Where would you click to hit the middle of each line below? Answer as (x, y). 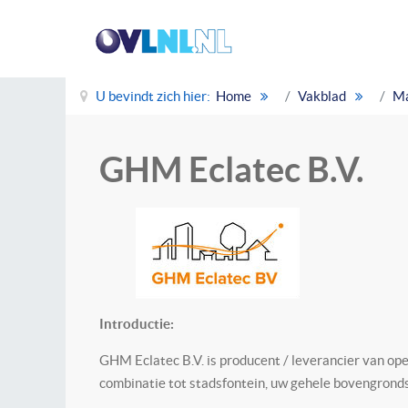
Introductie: (137, 324)
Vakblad (322, 96)
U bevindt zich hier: (154, 96)
